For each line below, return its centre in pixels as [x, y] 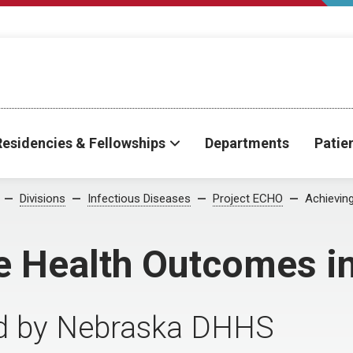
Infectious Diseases [139, 199]
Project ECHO [248, 199]
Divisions [43, 199]
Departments [247, 143]
